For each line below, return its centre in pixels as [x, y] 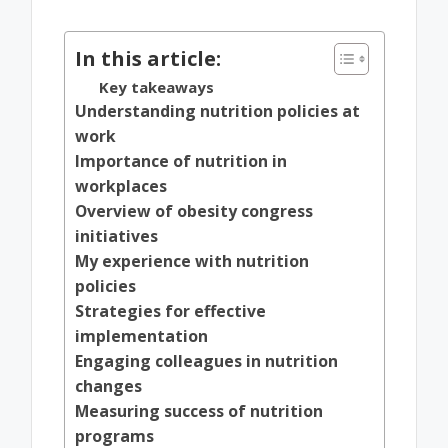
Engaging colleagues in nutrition [206, 361]
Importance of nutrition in [180, 161]
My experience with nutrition [191, 261]
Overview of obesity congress [193, 211]
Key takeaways [157, 87]
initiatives [116, 236]
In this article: [147, 58]
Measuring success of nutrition [198, 411]
